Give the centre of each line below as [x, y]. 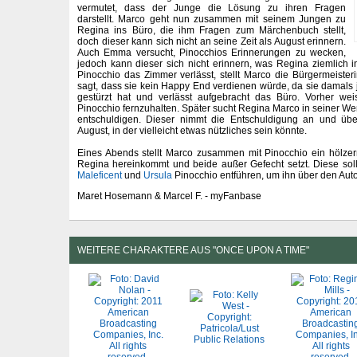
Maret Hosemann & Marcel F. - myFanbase [169, 196]
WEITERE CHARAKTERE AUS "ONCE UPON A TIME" [193, 250]
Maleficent [100, 175]
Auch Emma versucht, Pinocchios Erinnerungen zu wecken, [212, 53]
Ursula [158, 175]
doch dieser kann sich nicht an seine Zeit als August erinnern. [212, 41]
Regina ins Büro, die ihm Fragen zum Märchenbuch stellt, [212, 30]
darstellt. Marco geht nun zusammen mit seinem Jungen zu [212, 19]
